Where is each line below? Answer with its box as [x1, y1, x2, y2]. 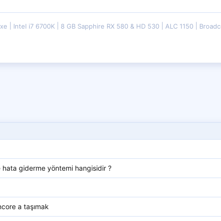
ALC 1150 [165, 22, 195, 31]
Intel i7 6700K [13, 22, 57, 31]
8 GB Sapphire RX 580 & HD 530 [61, 22, 161, 31]
